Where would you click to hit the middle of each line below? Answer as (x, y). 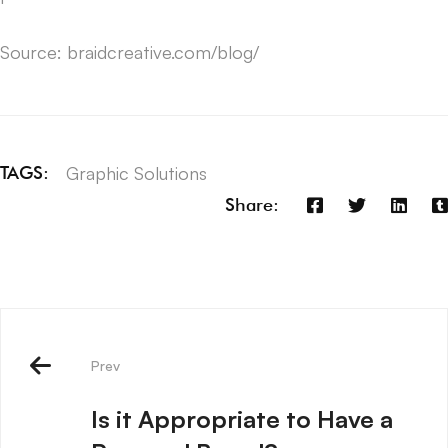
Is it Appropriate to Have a (242, 418)
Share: (252, 205)
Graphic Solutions (136, 172)
